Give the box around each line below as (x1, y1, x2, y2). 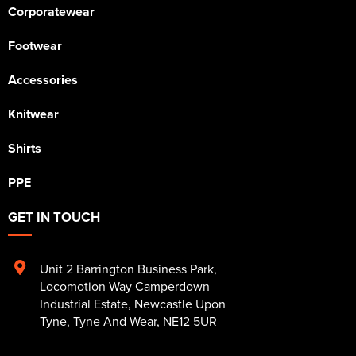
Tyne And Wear (73, 312, 157, 331)
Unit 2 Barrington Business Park (40, 260, 214, 278)
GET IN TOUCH (8, 207, 100, 227)
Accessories (8, 71, 78, 90)
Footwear (8, 37, 62, 56)
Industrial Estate (40, 295, 128, 313)
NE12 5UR (163, 312, 217, 331)
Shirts (8, 139, 41, 158)
